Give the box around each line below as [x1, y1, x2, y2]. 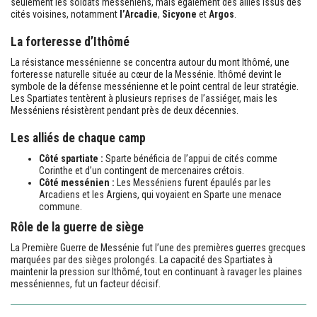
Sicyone [162, 8, 197, 20]
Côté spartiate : [39, 152, 103, 164]
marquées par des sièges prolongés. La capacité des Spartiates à [11, 253, 272, 265]
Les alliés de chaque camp [11, 130, 146, 145]
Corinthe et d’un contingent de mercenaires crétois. [39, 164, 244, 176]
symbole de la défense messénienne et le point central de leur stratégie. [11, 80, 299, 92]
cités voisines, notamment [11, 8, 120, 20]
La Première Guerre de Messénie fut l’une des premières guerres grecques [11, 241, 306, 253]
